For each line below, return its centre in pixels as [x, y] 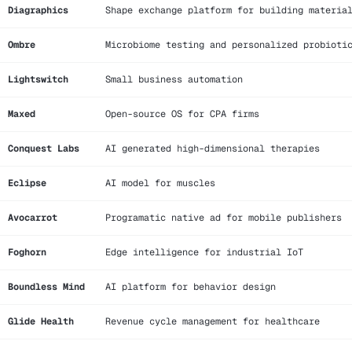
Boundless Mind [46, 286]
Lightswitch [38, 79]
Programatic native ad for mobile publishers [224, 217]
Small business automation [174, 79]
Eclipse [27, 183]
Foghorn [27, 252]
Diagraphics [38, 10]
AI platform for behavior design [191, 286]
